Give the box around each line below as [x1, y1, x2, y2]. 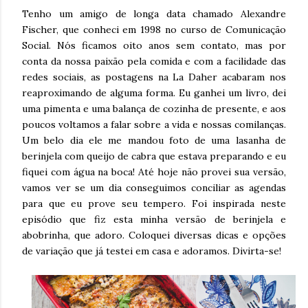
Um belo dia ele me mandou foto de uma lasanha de [22, 134, 286, 146]
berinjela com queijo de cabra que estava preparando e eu [22, 150, 286, 162]
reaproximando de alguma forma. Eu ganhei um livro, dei [22, 87, 286, 99]
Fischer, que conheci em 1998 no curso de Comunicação [22, 23, 286, 36]
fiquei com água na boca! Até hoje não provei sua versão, [22, 166, 286, 178]
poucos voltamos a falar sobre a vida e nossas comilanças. [22, 118, 286, 131]
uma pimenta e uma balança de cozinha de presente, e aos [22, 102, 286, 115]
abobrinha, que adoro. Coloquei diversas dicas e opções [22, 229, 286, 241]
